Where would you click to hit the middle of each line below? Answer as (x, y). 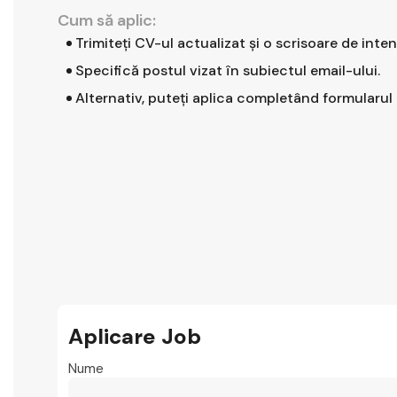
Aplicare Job (135, 337)
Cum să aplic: (107, 21)
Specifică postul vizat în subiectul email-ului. (228, 71)
